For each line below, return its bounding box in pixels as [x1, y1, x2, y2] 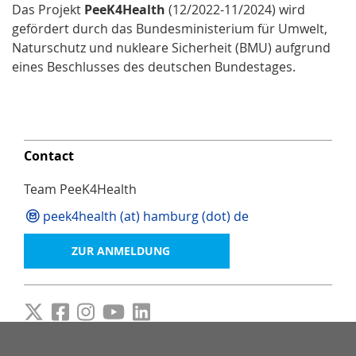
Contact [24, 146, 74, 164]
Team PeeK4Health [24, 180, 137, 198]
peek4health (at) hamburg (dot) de [43, 207, 249, 225]
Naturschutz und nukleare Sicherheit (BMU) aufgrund [12, 38, 331, 56]
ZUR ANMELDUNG [72, 242, 170, 258]
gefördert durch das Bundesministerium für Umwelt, [12, 19, 327, 37]
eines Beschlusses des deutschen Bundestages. [12, 57, 296, 75]
